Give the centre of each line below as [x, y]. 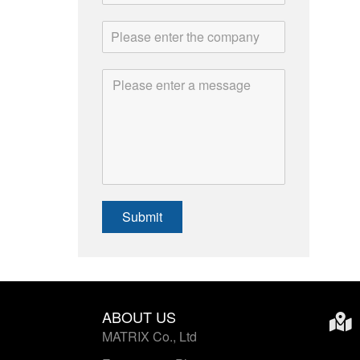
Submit [142, 216]
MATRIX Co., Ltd [149, 336]
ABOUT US [139, 316]
